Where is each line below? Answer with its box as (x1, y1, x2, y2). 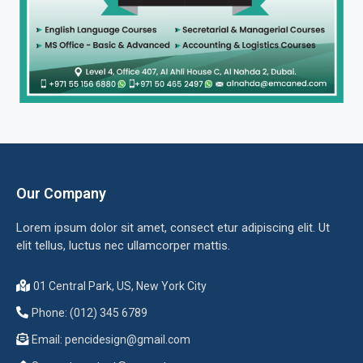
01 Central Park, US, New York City (33, 279, 207, 293)
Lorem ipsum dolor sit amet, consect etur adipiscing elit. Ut (16, 220, 330, 235)
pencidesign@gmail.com (65, 332, 190, 346)
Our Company (16, 184, 106, 202)
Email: (32, 332, 65, 346)
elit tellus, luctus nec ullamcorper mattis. (16, 237, 230, 253)
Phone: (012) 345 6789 (32, 305, 147, 319)
